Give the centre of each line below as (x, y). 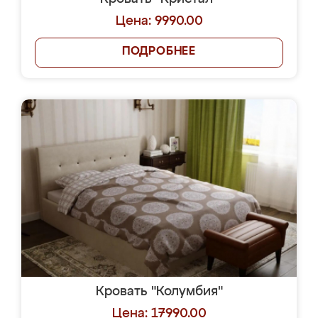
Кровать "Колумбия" (159, 292)
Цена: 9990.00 (159, 21)
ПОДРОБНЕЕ (159, 52)
